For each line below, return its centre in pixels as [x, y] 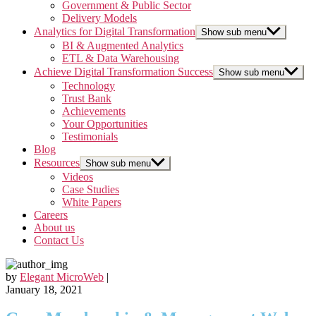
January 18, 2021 [44, 289]
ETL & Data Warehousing [121, 58]
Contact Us [59, 240]
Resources [57, 162]
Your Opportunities [105, 123]
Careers [51, 214]
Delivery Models [99, 18]
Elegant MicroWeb [62, 276]
